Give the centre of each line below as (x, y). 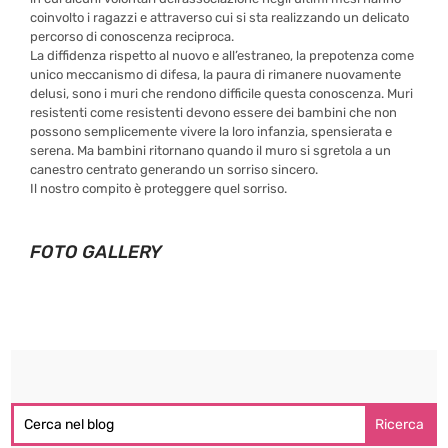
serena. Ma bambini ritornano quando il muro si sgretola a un (211, 151)
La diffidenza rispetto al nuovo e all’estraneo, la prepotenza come (222, 56)
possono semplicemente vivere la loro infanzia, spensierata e (211, 132)
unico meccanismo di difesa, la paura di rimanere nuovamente (216, 75)
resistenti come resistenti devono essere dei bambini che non (214, 113)
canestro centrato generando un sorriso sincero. (174, 170)
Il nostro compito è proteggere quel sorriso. (159, 189)
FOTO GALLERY (96, 252)
